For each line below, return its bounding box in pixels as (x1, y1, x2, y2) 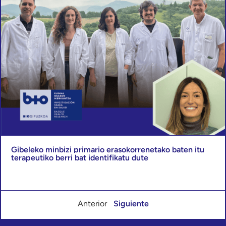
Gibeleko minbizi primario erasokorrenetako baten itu (11, 144, 204, 154)
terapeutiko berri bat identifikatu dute (11, 152, 148, 162)
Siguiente (113, 198, 149, 208)
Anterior (77, 198, 107, 208)
